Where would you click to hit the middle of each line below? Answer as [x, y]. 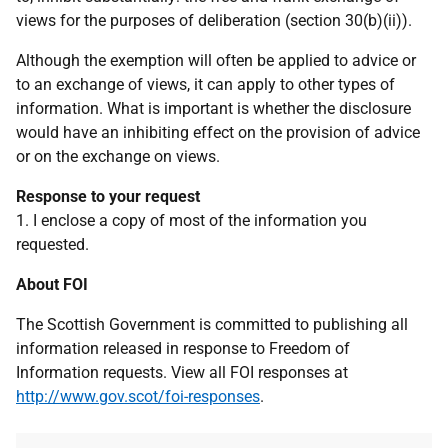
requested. [52, 244]
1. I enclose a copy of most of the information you [191, 220]
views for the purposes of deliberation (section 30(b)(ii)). [214, 20]
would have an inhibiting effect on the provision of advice [218, 132]
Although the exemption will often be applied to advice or [216, 60]
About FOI [52, 284]
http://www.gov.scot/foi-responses [138, 396]
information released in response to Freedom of [183, 348]
